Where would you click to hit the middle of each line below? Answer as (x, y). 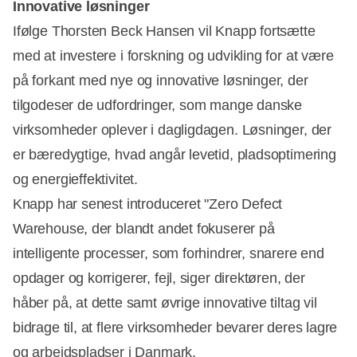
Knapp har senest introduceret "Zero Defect (148, 204)
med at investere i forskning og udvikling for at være (173, 56)
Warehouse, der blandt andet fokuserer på (144, 229)
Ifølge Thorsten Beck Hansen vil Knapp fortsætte (164, 31)
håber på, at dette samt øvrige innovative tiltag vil (165, 303)
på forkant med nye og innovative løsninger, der (161, 80)
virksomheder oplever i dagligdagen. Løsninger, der (173, 130)
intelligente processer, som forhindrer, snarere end (169, 253)
